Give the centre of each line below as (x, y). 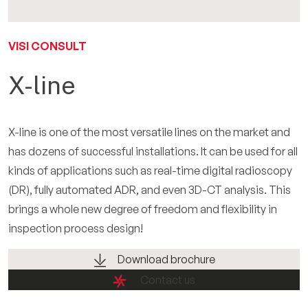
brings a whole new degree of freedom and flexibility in (143, 209)
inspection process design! (76, 228)
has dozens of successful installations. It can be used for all (153, 151)
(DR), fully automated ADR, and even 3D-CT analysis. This (150, 190)
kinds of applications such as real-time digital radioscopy (150, 170)
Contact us (168, 280)
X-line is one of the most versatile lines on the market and (149, 132)
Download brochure (166, 259)
